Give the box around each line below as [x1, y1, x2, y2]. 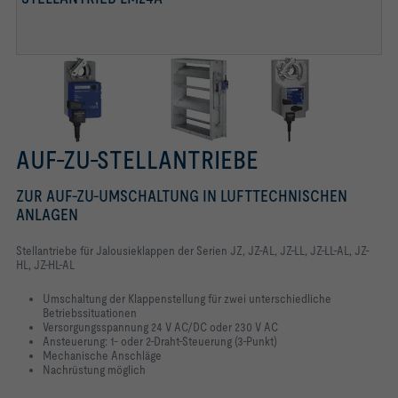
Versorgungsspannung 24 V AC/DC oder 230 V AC [43, 319, 278, 334]
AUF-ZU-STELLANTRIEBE [16, 145, 259, 174]
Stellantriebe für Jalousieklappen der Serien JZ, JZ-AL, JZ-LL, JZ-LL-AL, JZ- [16, 243, 370, 258]
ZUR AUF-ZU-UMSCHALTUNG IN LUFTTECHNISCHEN [16, 186, 347, 205]
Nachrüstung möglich [43, 362, 146, 377]
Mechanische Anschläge [43, 347, 162, 362]
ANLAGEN [16, 204, 78, 224]
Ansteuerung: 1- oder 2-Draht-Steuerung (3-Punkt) [43, 333, 277, 348]
